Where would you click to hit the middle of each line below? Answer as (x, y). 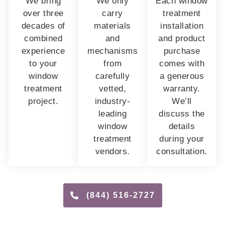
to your (43, 63)
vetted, (113, 88)
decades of (43, 26)
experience (43, 51)
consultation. (182, 151)
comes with (182, 63)
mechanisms (113, 51)
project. (43, 101)
